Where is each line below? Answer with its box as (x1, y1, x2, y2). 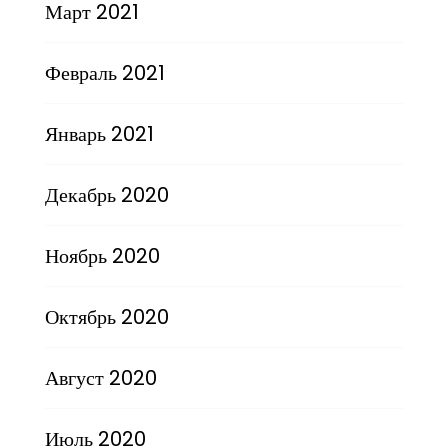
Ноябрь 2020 (44, 241, 160, 270)
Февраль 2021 (44, 58, 165, 87)
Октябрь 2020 (44, 302, 169, 331)
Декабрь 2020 (44, 180, 169, 209)
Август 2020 (44, 363, 157, 392)
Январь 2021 (44, 119, 154, 148)
